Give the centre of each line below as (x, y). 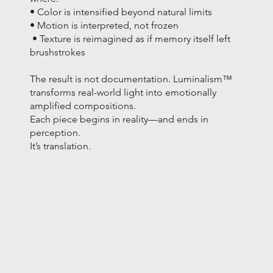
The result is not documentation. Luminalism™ (131, 79)
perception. (55, 132)
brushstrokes (58, 52)
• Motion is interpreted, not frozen (105, 25)
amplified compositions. (83, 105)
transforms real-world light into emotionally (123, 92)
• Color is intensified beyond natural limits (121, 12)
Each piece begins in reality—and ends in (119, 119)
